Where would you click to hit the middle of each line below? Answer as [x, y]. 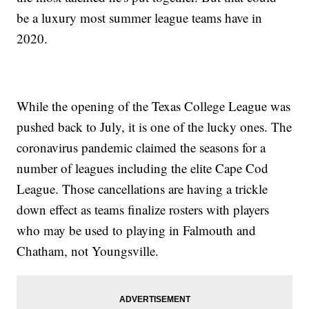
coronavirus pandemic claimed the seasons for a [141, 148]
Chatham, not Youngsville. [88, 251]
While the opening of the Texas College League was [154, 106]
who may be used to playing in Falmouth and [137, 230]
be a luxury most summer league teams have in [140, 18]
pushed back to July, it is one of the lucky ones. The [154, 127]
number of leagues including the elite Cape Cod [143, 168]
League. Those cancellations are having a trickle [142, 189]
